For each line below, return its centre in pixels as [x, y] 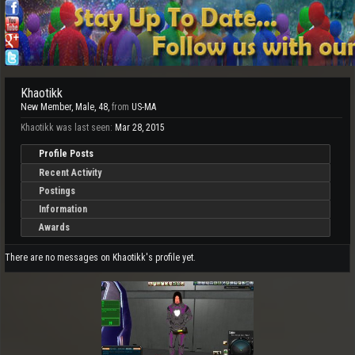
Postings [57, 191]
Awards [54, 227]
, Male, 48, [92, 107]
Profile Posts [66, 154]
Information [63, 209]
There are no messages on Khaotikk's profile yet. [100, 258]
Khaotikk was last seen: [67, 128]
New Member [46, 107]
